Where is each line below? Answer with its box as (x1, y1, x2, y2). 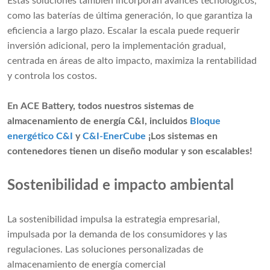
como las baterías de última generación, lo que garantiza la (7, 11, 253, 21)
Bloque (190, 116, 221, 127)
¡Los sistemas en (146, 131, 218, 142)
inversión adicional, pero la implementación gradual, (7, 41, 226, 51)
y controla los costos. (7, 71, 97, 81)
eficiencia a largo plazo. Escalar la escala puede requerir (7, 26, 240, 36)
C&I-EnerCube (83, 131, 146, 142)
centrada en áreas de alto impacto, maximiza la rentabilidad (7, 56, 257, 66)
